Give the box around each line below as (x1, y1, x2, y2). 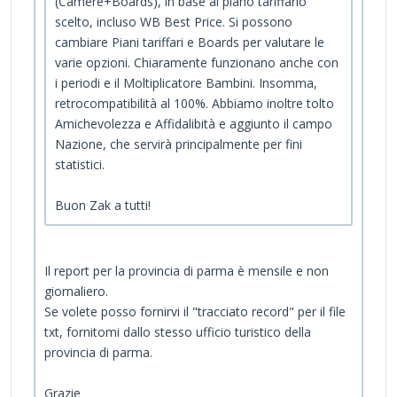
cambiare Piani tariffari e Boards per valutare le (55, 34, 324, 51)
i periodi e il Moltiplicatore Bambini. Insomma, (55, 74, 317, 92)
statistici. (55, 156, 105, 174)
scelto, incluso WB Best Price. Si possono (55, 13, 292, 31)
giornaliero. (44, 283, 108, 300)
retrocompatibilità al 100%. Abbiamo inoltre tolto (55, 95, 334, 113)
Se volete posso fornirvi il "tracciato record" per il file (44, 303, 346, 321)
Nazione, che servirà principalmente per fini (55, 136, 302, 153)
